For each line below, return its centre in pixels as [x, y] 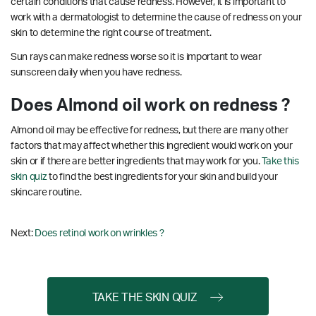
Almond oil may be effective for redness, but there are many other [150, 130]
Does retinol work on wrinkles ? [99, 233]
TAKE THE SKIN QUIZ [144, 297]
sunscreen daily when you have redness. [96, 72]
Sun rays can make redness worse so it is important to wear [136, 57]
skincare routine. [46, 192]
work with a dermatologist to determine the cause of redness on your [156, 17]
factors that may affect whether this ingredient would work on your [152, 146]
